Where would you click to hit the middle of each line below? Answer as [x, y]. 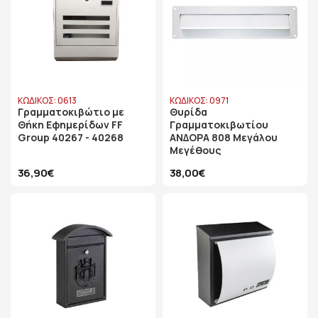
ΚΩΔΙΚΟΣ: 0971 [199, 100]
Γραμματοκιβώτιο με [71, 112]
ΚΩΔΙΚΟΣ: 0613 [47, 100]
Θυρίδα [188, 112]
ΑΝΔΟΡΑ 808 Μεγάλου [224, 137]
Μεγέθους [196, 150]
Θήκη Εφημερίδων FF [70, 125]
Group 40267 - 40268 [71, 137]
